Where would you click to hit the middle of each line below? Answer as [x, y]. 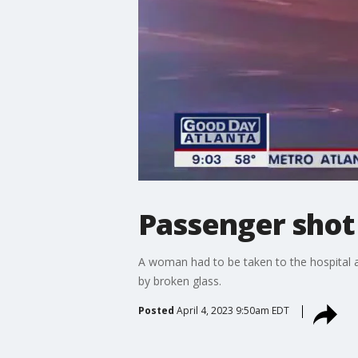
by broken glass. [179, 280]
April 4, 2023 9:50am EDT [233, 310]
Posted [156, 310]
